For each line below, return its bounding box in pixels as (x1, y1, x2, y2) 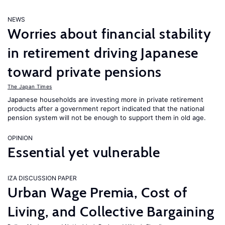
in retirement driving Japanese (8, 44, 199, 61)
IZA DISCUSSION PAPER (8, 174, 77, 182)
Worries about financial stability (8, 25, 211, 42)
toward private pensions (8, 63, 162, 80)
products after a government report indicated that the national (8, 104, 204, 113)
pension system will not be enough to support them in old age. (8, 114, 206, 122)
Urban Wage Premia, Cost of (8, 184, 187, 201)
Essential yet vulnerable (8, 144, 161, 161)
